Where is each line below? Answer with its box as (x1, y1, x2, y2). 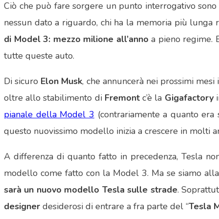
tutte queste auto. (4, 50, 74, 62)
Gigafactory (164, 92, 214, 104)
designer (4, 200, 43, 213)
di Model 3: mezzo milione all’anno (4, 33, 152, 45)
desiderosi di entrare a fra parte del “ (43, 200, 189, 213)
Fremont (104, 92, 140, 104)
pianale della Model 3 (4, 109, 94, 121)
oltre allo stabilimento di (4, 92, 105, 104)
